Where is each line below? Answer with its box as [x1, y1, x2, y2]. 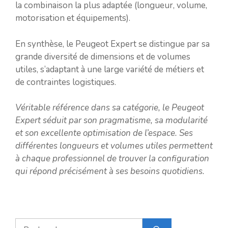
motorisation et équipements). [15, 12, 130, 24]
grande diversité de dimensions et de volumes [15, 50, 190, 63]
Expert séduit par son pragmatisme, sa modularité [15, 115, 208, 126]
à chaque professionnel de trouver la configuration [15, 153, 209, 164]
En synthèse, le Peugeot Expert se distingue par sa [15, 38, 210, 50]
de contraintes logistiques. [15, 76, 116, 88]
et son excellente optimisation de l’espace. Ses [15, 127, 193, 139]
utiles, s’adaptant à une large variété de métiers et [15, 63, 204, 75]
